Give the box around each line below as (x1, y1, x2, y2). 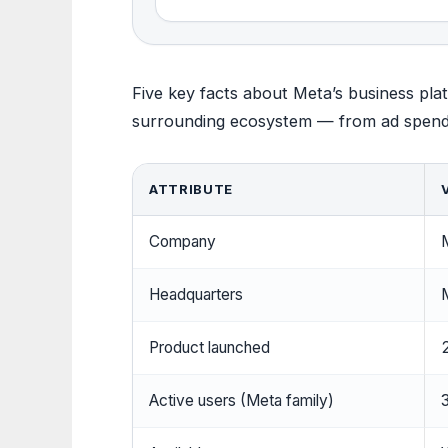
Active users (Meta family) (149, 391, 334, 411)
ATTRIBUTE (149, 181, 233, 198)
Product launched (149, 338, 270, 358)
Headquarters (149, 285, 243, 305)
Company (149, 232, 216, 252)
